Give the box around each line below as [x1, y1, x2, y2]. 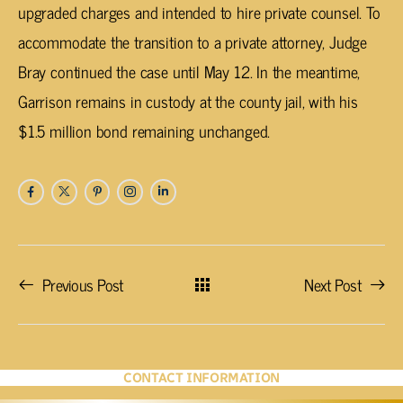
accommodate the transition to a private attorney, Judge [18, 28, 368, 56]
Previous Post [42, 271, 123, 299]
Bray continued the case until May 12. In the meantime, [18, 58, 361, 85]
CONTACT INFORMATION [123, 370, 280, 387]
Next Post [304, 271, 361, 299]
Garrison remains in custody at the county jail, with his [18, 87, 358, 115]
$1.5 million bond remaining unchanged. [18, 117, 271, 145]
